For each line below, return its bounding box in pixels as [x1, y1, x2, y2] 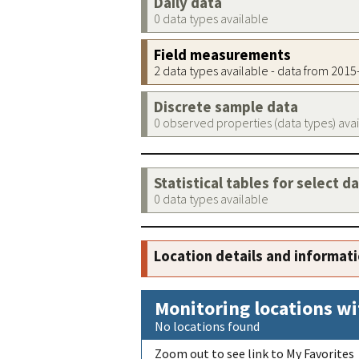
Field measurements [154, 46, 291, 64]
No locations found [155, 318, 260, 334]
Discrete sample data [154, 98, 298, 116]
